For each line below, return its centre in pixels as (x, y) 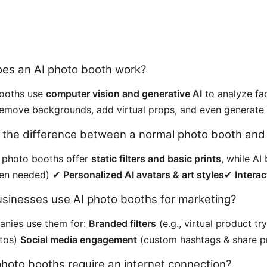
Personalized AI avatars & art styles (144, 174)
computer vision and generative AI (124, 93)
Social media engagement (79, 239)
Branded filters (122, 223)
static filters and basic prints (156, 158)
